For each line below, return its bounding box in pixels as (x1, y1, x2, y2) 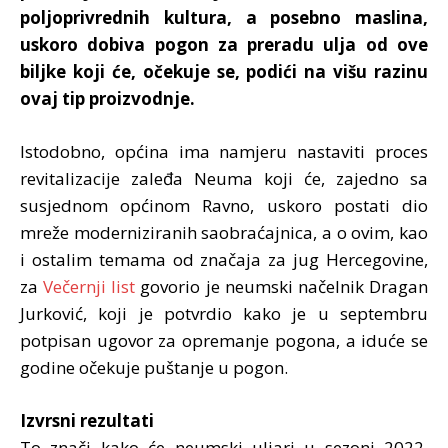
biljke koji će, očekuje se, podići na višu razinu (20, 59, 428, 83)
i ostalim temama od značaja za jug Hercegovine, (20, 247, 428, 271)
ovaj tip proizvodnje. (20, 86, 195, 110)
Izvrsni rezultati (20, 408, 154, 432)
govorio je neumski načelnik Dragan (135, 274, 429, 298)
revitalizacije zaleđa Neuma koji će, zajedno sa (20, 166, 428, 190)
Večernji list (38, 274, 136, 298)
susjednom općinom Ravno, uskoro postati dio (20, 193, 428, 217)
